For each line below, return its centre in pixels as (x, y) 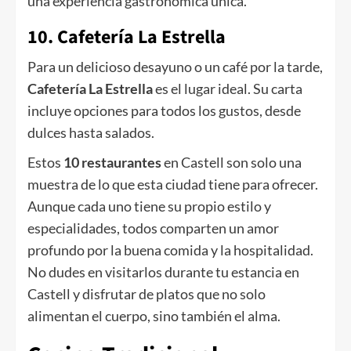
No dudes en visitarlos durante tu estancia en (163, 272)
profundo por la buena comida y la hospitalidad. (170, 250)
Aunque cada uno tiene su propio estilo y (149, 206)
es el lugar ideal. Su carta (228, 89)
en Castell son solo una (232, 163)
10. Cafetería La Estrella (127, 38)
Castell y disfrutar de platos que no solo (147, 294)
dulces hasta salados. (91, 133)
